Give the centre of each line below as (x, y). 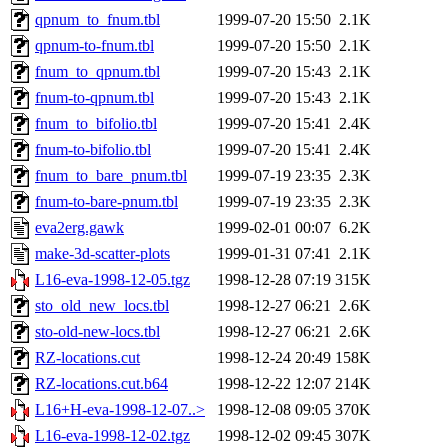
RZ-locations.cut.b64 (101, 384)
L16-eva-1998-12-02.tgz (112, 436)
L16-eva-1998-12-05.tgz (112, 280)
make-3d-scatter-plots (102, 254)
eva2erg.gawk (79, 228)
